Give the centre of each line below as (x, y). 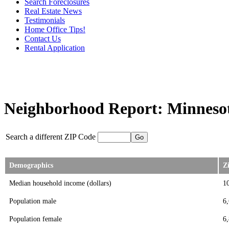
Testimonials (45, 20)
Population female (36, 219)
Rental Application (55, 48)
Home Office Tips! (55, 29)
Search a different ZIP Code (51, 137)
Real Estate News (53, 11)
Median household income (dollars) (60, 183)
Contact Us (43, 39)
